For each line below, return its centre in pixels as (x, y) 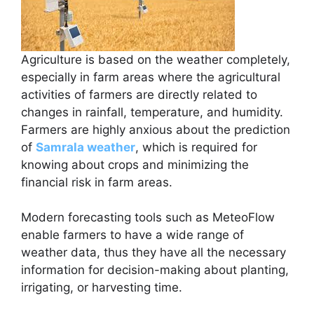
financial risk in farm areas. (97, 182)
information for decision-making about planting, (155, 270)
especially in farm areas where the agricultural (151, 77)
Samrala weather (86, 147)
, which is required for (196, 147)
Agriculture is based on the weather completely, (156, 59)
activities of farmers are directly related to (139, 94)
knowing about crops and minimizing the (135, 164)
